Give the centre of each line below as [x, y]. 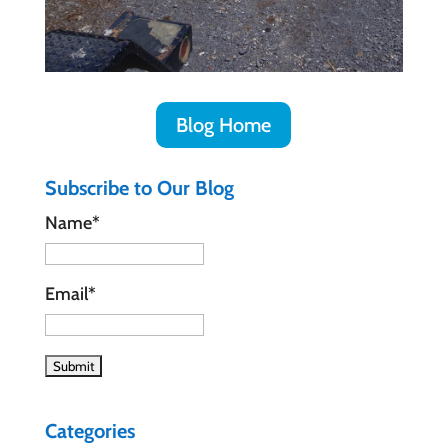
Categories [89, 430]
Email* [70, 293]
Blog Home [224, 124]
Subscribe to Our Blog [139, 187]
